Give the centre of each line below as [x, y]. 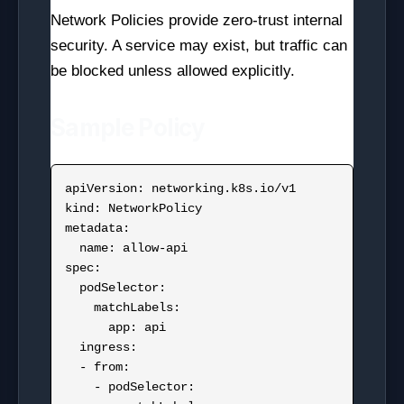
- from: [72, 367]
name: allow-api [72, 248]
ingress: [72, 347]
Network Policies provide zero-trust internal [197, 20]
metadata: [97, 228]
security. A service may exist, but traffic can [199, 46]
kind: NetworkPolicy [133, 208]
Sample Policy [128, 128]
